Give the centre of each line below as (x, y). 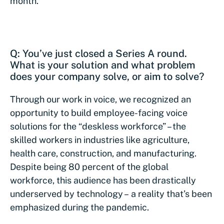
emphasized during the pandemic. (80, 207)
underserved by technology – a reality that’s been (111, 194)
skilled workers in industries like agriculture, (100, 140)
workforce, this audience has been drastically (103, 180)
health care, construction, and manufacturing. (103, 153)
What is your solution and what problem (102, 65)
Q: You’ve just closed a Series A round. (98, 53)
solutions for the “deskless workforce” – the (98, 126)
